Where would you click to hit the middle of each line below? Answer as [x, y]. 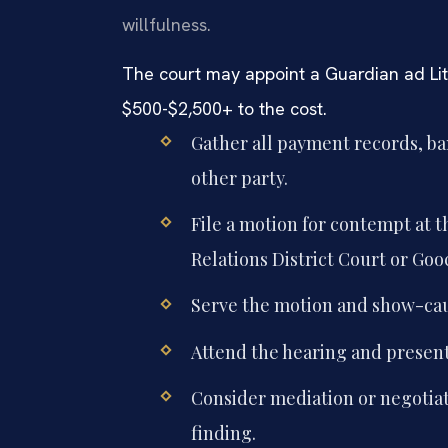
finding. [223, 432]
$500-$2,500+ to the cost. [224, 109]
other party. [239, 178]
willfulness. [166, 24]
